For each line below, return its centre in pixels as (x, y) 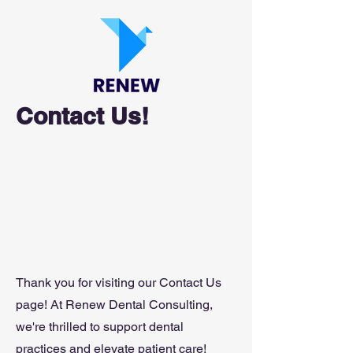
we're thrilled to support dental (100, 327)
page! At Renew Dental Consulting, (114, 305)
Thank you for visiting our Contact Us (119, 282)
